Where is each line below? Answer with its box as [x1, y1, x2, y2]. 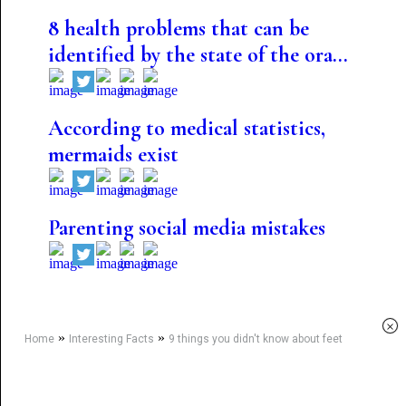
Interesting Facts [68, 333, 154, 345]
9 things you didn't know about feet [168, 333, 343, 345]
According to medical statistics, [47, 115, 325, 141]
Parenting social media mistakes [47, 215, 325, 241]
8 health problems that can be [47, 15, 309, 42]
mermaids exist [47, 141, 179, 168]
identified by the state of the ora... [47, 42, 348, 68]
